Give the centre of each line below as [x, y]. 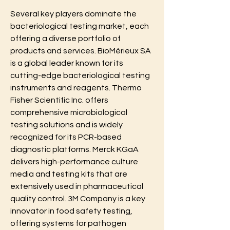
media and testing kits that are [69, 174]
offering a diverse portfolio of [65, 38]
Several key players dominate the [73, 14]
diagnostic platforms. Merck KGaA [74, 149]
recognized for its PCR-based [66, 137]
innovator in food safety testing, [71, 211]
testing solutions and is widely [66, 124]
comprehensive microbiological [69, 112]
